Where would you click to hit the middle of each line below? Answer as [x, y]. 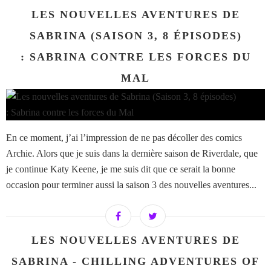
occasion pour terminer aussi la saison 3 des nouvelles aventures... [131, 185]
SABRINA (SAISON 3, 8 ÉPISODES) [135, 36]
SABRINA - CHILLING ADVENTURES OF [135, 262]
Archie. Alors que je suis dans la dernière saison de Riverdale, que [132, 154]
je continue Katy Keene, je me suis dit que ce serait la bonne [121, 169]
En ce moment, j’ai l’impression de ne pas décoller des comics [124, 138]
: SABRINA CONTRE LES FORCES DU [135, 57]
